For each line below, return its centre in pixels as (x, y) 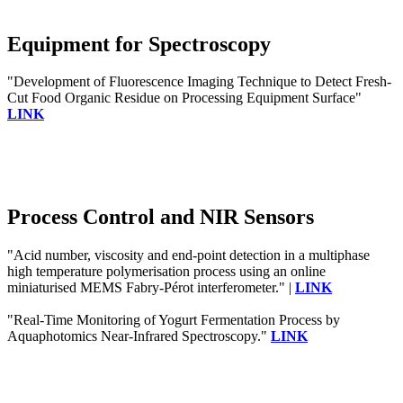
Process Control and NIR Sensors (161, 217)
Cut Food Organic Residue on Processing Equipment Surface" (184, 98)
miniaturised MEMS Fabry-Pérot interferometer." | (151, 288)
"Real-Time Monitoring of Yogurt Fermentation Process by (174, 320)
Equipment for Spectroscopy (139, 44)
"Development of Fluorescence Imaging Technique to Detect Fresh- (199, 82)
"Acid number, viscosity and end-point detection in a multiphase (188, 255)
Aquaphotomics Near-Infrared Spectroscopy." (139, 336)
